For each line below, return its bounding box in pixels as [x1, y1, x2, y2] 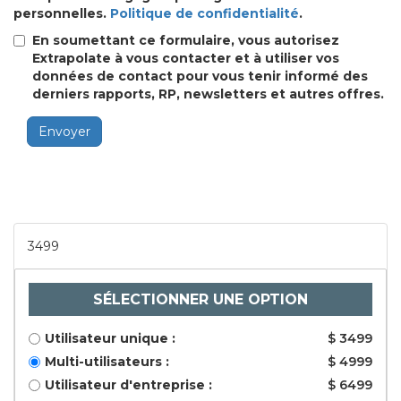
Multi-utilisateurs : [45, 354, 169, 370]
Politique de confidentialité [110, 5, 299, 21]
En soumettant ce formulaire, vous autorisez [32, 32, 339, 48]
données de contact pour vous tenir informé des [32, 68, 368, 84]
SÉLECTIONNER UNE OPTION [93, 291, 308, 308]
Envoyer [38, 124, 90, 140]
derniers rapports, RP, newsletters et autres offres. [32, 86, 384, 102]
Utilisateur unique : [45, 330, 175, 346]
